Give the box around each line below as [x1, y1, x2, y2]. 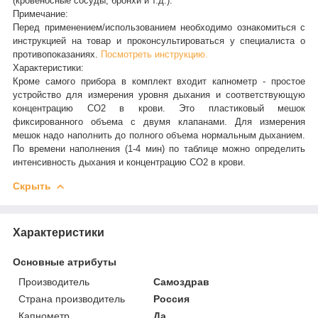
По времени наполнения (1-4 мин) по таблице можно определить [13, 143, 305, 154]
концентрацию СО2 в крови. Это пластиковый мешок [13, 102, 305, 114]
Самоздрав [153, 275, 210, 287]
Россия [153, 292, 190, 305]
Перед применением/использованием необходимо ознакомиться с [13, 21, 305, 33]
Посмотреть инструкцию [101, 48, 205, 60]
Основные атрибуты [13, 256, 116, 268]
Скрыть [13, 180, 51, 192]
